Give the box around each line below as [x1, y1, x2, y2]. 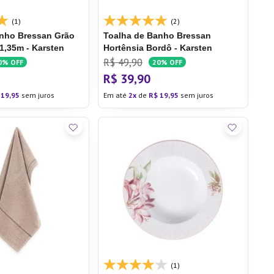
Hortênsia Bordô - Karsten [103, 43, 212, 53]
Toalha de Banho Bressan [103, 31, 211, 40]
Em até [103, 91, 128, 100]
